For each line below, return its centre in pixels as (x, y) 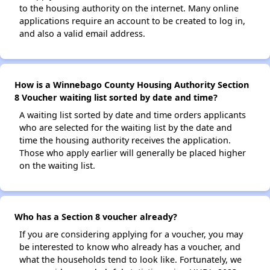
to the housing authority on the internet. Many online (129, 8)
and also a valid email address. (82, 34)
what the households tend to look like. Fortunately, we (130, 260)
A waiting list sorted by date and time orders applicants (133, 115)
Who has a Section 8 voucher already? (96, 217)
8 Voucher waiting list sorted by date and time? (116, 98)
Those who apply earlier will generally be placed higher (133, 153)
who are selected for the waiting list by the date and (126, 128)
